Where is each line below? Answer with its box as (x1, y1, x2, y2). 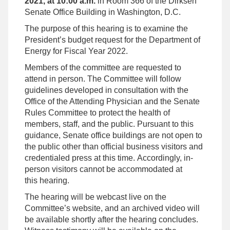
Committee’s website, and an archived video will (25, 204, 200, 213)
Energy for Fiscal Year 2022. (25, 47, 128, 56)
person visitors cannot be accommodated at (25, 165, 182, 174)
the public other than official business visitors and (25, 142, 203, 151)
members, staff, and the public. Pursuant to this (25, 120, 194, 129)
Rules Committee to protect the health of (25, 108, 170, 118)
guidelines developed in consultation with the (25, 86, 188, 95)
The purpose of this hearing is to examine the (25, 24, 188, 33)
